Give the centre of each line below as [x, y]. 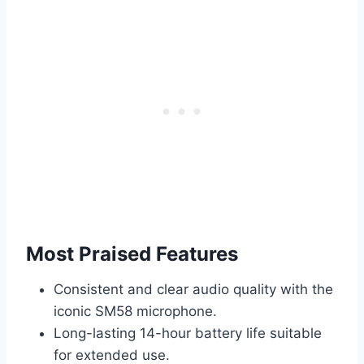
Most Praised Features [132, 254]
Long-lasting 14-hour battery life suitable [188, 334]
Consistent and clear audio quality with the [193, 290]
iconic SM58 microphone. [135, 312]
